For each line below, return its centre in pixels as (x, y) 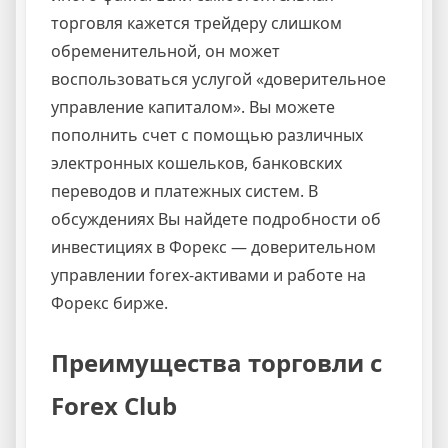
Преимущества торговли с (216, 362)
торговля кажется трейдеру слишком (196, 22)
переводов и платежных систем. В (184, 190)
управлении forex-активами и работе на (208, 274)
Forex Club (114, 405)
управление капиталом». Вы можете (193, 106)
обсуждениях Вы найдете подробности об (216, 218)
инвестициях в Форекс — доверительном (213, 246)
